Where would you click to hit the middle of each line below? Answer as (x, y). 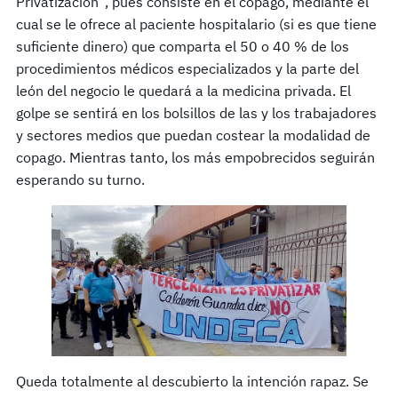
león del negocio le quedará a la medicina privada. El (183, 90)
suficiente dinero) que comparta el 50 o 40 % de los (183, 46)
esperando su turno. (80, 179)
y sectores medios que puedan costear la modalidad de (193, 135)
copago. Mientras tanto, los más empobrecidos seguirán (195, 157)
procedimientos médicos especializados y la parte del (187, 68)
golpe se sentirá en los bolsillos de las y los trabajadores (196, 112)
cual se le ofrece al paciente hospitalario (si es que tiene (196, 24)
